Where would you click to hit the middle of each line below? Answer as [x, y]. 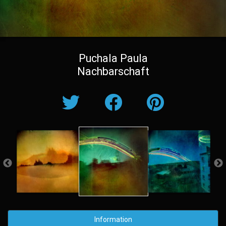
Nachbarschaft [113, 72]
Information [113, 220]
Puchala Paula [113, 59]
